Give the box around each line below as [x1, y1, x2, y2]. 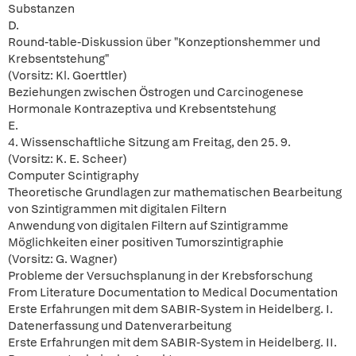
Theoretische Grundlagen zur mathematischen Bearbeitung [8, 184, 342, 200]
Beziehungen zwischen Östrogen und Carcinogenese [8, 84, 304, 100]
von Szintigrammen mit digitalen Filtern [8, 201, 226, 217]
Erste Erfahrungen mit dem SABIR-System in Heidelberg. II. [8, 335, 337, 350]
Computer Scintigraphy [8, 168, 139, 184]
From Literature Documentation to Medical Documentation [8, 284, 338, 300]
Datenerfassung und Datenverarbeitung [8, 318, 231, 334]
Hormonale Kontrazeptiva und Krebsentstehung [8, 101, 276, 117]
